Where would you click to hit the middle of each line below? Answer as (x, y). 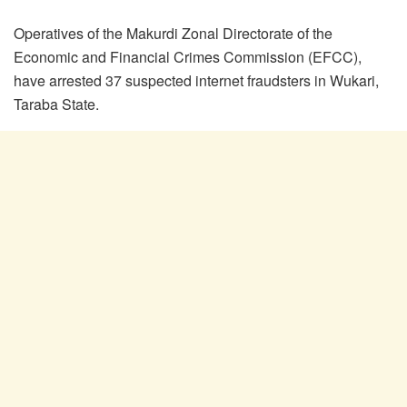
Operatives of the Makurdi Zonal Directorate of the (173, 34)
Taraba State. (56, 104)
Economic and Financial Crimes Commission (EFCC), (188, 57)
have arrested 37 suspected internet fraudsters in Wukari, (196, 81)
